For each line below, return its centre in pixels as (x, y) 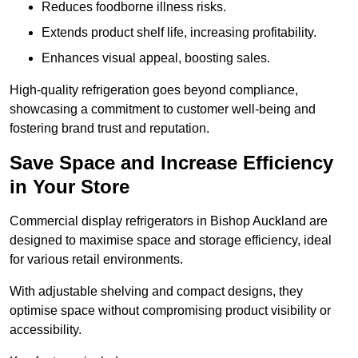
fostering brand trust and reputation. (109, 129)
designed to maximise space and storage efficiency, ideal (171, 241)
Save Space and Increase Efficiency (171, 163)
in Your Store (70, 187)
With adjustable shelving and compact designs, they (156, 292)
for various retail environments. (96, 260)
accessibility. (46, 330)
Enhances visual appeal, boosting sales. (156, 58)
